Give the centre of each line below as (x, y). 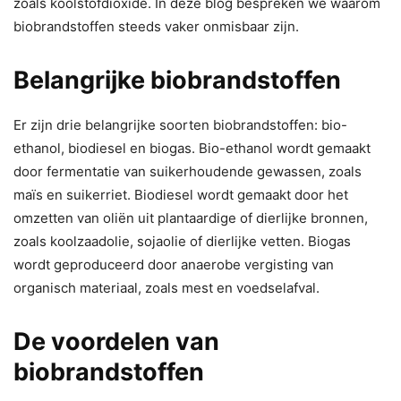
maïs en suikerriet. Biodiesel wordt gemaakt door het (181, 194)
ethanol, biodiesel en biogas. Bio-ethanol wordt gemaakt (192, 148)
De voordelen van (116, 341)
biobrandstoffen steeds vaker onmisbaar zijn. (158, 26)
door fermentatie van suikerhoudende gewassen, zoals (188, 171)
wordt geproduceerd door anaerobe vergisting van (174, 264)
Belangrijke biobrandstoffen (177, 80)
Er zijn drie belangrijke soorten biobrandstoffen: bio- (180, 124)
